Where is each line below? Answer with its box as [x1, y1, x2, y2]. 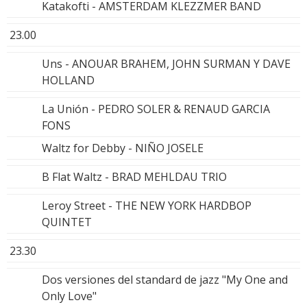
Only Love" [42, 288, 97, 304]
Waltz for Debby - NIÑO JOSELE [42, 140, 204, 156]
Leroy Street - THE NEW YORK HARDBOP [42, 198, 251, 214]
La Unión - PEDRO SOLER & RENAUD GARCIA [42, 101, 270, 117]
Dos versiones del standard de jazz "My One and [42, 272, 288, 288]
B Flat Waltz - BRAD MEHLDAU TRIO [42, 169, 227, 185]
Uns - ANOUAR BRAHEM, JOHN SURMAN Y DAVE [42, 56, 291, 72]
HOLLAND [42, 73, 95, 88]
